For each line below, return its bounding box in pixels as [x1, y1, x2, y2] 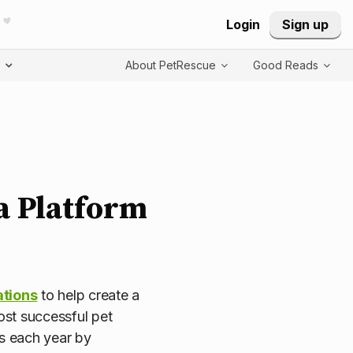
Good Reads [253, 58, 321, 72]
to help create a [37, 286, 140, 303]
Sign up [282, 16, 329, 32]
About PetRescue [125, 58, 219, 72]
